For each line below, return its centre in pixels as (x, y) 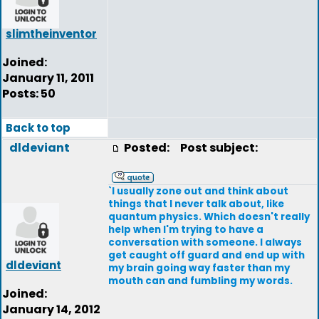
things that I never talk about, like (196, 204)
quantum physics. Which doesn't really (209, 217)
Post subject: (216, 148)
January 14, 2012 (51, 309)
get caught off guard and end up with (206, 255)
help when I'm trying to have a (186, 230)
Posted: (148, 148)
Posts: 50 (29, 94)
